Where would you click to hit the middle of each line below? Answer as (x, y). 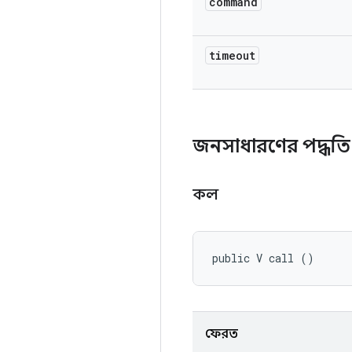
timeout (232, 55)
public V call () (263, 258)
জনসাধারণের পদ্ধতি (271, 146)
